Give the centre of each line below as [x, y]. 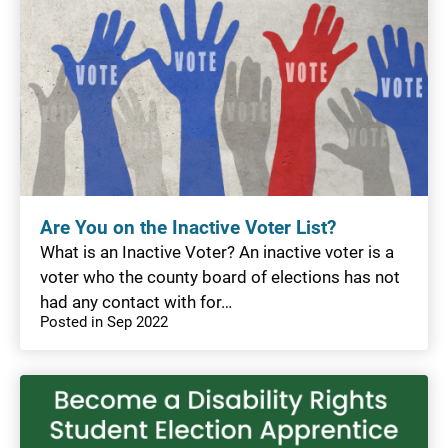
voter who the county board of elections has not [220, 276]
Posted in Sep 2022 [104, 321]
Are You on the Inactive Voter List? [188, 227]
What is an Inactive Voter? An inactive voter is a [217, 251]
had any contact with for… [136, 301]
